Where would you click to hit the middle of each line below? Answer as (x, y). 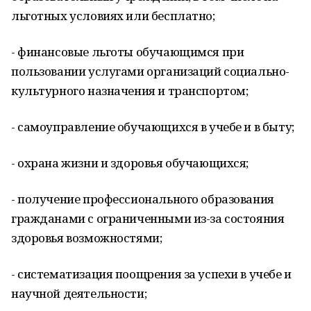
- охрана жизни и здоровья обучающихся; (130, 163)
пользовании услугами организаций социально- (150, 71)
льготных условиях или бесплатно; (113, 16)
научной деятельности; (79, 293)
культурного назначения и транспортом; (130, 91)
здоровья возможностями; (87, 238)
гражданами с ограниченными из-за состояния (148, 218)
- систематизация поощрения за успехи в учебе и (151, 274)
